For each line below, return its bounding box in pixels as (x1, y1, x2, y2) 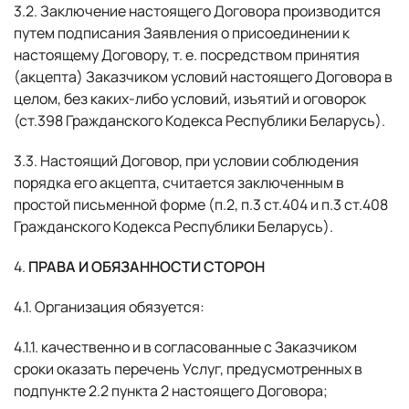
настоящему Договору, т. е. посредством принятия (14, 45, 360, 65)
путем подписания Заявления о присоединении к (14, 23, 350, 43)
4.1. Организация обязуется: (14, 297, 204, 317)
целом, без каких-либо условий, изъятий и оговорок (14, 89, 366, 109)
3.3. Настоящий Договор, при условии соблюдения (14, 151, 359, 171)
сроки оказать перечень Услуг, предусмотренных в (14, 359, 362, 379)
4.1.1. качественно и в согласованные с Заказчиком (14, 337, 357, 357)
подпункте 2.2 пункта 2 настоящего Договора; (14, 381, 328, 401)
